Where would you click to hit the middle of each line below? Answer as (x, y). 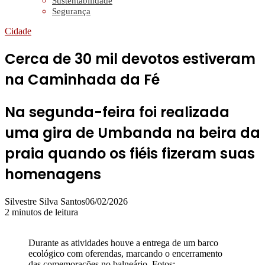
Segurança (71, 11)
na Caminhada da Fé (82, 79)
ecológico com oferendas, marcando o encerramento (125, 253)
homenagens (53, 174)
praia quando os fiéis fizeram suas (130, 153)
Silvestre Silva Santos (45, 201)
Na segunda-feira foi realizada (117, 112)
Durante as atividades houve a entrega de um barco (123, 243)
